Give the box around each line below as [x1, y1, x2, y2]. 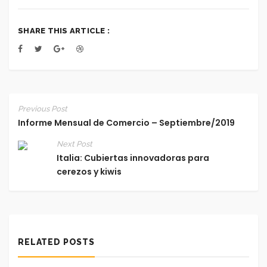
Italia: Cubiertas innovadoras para [57, 152, 209, 164]
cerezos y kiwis [57, 166, 122, 178]
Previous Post [18, 104, 67, 114]
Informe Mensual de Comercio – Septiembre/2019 [18, 117, 235, 129]
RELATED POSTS [18, 237, 95, 247]
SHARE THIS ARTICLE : [18, 26, 110, 36]
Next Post [57, 139, 92, 149]
